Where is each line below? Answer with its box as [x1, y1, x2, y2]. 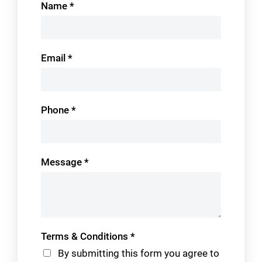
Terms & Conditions [41, 230, 130, 243]
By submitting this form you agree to [56, 247, 219, 260]
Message [41, 156, 84, 168]
